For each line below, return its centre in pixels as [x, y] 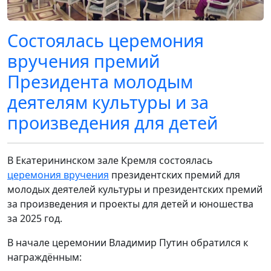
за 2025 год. [35, 219]
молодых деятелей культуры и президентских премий [135, 190]
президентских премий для [175, 175]
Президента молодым [100, 82]
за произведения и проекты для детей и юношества [130, 204]
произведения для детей [113, 123]
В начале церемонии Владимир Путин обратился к [128, 243]
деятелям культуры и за [108, 102]
